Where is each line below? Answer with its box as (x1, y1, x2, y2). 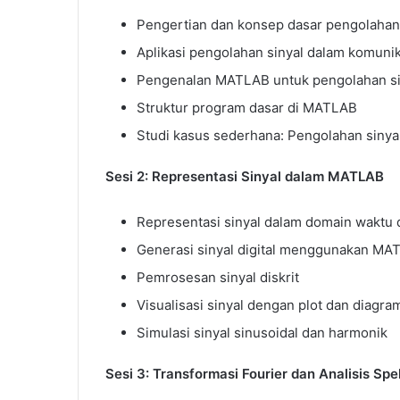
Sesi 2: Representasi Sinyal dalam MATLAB (105, 167, 384, 185)
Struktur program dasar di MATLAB (137, 98, 357, 116)
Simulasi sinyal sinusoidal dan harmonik (137, 323, 387, 341)
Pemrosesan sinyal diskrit (137, 268, 299, 286)
